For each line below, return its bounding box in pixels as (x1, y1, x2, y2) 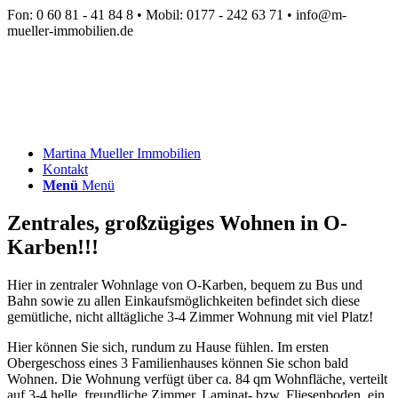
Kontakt (43, 162, 88, 177)
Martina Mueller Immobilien (43, 146, 201, 161)
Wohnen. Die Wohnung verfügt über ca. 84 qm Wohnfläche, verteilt (7, 370, 387, 386)
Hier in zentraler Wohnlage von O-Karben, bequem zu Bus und (7, 276, 362, 292)
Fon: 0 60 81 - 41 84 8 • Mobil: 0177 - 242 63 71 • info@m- (7, 7, 346, 22)
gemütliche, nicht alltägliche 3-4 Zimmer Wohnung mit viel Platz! (7, 308, 373, 324)
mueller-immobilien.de (7, 23, 133, 38)
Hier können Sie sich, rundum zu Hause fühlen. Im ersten (7, 338, 329, 354)
